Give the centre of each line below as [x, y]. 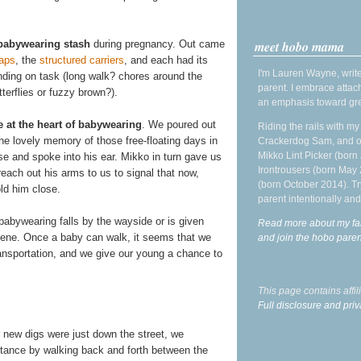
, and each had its [166, 60]
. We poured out [179, 125]
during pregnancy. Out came [158, 44]
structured [63, 60]
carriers [107, 60]
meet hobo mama [299, 46]
